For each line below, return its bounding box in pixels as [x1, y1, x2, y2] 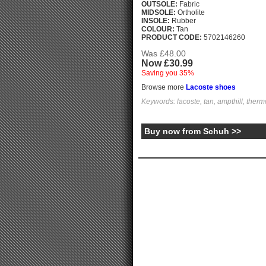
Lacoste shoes [186, 83, 236, 91]
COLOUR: [141, 25, 175, 33]
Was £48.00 [141, 49, 186, 58]
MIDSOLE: [141, 8, 176, 17]
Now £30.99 [141, 58, 193, 68]
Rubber [170, 17, 196, 25]
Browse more [141, 83, 186, 91]
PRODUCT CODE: [141, 33, 202, 42]
